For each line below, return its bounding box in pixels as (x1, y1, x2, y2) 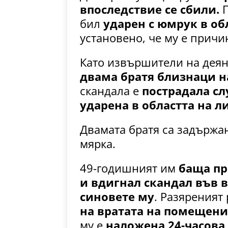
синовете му (80, 189, 154, 205)
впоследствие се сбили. (80, 2, 219, 17)
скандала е (80, 83, 142, 99)
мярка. (80, 136, 116, 152)
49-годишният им (80, 160, 179, 176)
